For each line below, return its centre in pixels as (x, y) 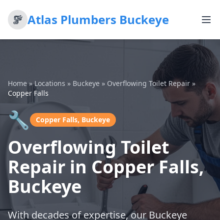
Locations (50, 83)
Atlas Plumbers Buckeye (98, 19)
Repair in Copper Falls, (106, 167)
